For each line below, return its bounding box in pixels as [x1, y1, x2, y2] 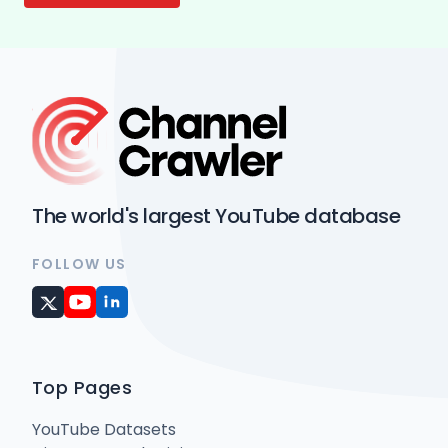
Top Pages [32, 374, 133, 400]
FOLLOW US [32, 253, 127, 274]
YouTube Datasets [32, 417, 176, 441]
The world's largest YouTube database [32, 201, 400, 230]
